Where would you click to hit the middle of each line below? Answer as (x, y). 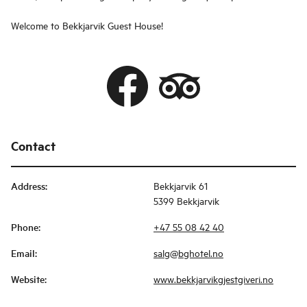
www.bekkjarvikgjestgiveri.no (213, 279)
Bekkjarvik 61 (181, 186)
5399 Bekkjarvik (186, 201)
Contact (33, 146)
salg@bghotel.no (188, 253)
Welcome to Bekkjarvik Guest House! (87, 25)
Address (28, 186)
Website (28, 279)
